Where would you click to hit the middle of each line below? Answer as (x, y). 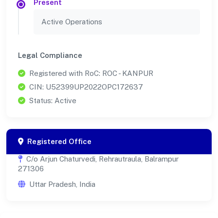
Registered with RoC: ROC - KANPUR (91, 73)
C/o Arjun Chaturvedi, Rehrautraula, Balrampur (102, 159)
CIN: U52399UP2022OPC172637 (86, 87)
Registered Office (59, 141)
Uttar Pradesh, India (62, 184)
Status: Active (53, 100)
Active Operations (72, 21)
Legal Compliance (50, 55)
